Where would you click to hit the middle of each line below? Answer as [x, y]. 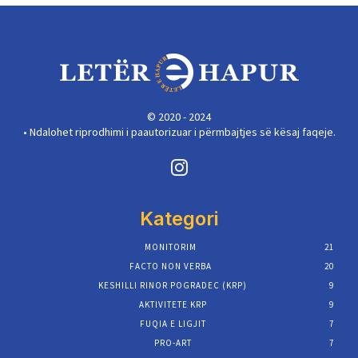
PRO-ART [173, 343]
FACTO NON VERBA [170, 267]
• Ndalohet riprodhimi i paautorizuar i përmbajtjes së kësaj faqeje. [179, 131]
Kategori [179, 219]
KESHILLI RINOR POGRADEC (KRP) [173, 286]
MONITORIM [170, 247]
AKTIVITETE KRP [173, 305]
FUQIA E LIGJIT [173, 324]
